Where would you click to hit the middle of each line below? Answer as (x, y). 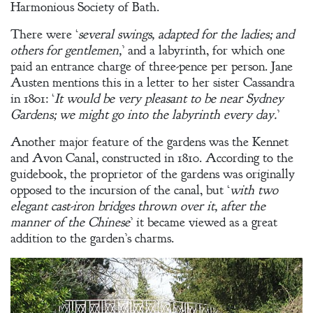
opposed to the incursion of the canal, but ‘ (120, 190)
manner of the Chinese (70, 222)
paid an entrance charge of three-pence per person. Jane (152, 66)
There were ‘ (44, 34)
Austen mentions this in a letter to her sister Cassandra (153, 82)
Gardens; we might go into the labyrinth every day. (144, 114)
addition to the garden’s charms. (92, 238)
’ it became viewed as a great (204, 222)
